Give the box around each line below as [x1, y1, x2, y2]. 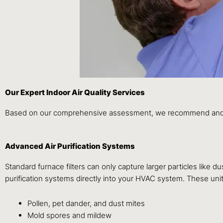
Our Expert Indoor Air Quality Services [5, 87, 145, 97]
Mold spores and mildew [27, 211, 111, 221]
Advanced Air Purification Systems [5, 141, 135, 151]
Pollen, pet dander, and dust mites [27, 199, 145, 209]
